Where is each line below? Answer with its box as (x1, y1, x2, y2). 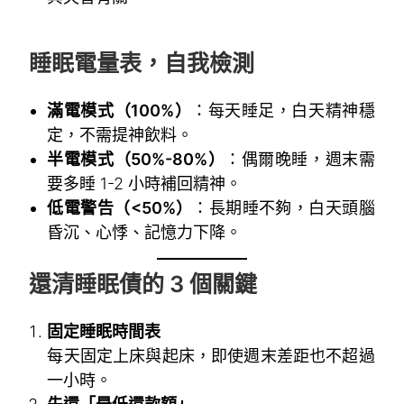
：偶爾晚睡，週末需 (225, 149, 375, 169)
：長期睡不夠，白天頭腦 (192, 197, 375, 217)
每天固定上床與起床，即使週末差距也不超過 (47, 345, 375, 365)
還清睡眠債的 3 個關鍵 (29, 270, 258, 298)
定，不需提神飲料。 (47, 124, 194, 144)
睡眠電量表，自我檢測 (29, 49, 255, 77)
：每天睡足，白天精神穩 (191, 100, 375, 120)
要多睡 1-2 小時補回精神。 (47, 173, 243, 193)
